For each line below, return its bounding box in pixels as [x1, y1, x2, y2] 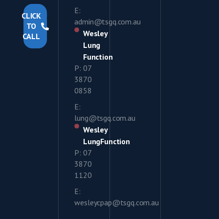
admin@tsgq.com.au [74, 16, 141, 26]
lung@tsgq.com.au [74, 112, 135, 123]
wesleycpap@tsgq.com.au [74, 197, 159, 207]
